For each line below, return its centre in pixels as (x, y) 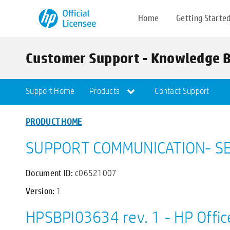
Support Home (50, 91)
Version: (41, 190)
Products (105, 91)
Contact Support (182, 91)
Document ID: (50, 173)
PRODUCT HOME (54, 121)
